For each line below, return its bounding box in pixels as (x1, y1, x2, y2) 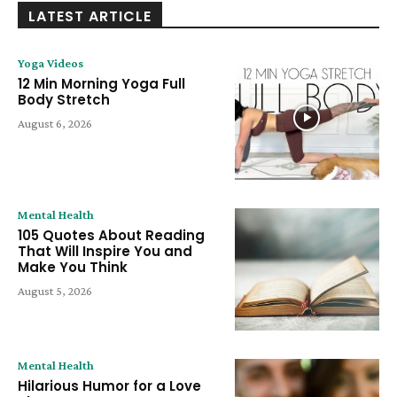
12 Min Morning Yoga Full (18, 74, 185, 93)
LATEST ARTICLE (28, 5, 152, 27)
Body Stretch (18, 90, 110, 109)
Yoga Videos (18, 55, 83, 70)
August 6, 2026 (18, 115, 92, 130)
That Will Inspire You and (18, 241, 192, 261)
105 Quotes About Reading (18, 225, 205, 245)
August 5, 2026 (18, 283, 92, 298)
